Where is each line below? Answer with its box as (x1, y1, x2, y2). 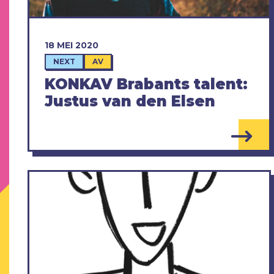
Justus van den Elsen (45, 92, 215, 110)
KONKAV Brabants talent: (45, 75, 248, 93)
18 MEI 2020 (45, 39, 98, 51)
